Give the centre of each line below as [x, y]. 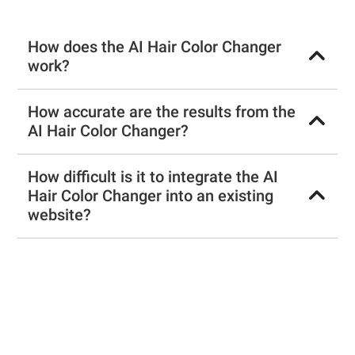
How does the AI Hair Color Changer [155, 46]
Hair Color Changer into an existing [151, 195]
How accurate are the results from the [162, 111]
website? [60, 214]
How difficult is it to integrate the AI [153, 176]
